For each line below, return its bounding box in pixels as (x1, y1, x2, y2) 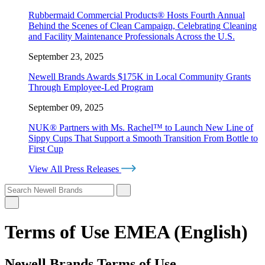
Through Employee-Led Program (28, 82, 153, 92)
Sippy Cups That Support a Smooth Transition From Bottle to (28, 132, 258, 143)
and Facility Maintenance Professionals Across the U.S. (28, 31, 235, 41)
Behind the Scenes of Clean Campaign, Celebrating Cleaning (28, 20, 257, 31)
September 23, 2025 (28, 51, 104, 62)
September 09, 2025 (28, 102, 104, 112)
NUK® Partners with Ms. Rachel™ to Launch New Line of (28, 122, 253, 132)
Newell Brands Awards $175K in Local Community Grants (28, 71, 251, 82)
